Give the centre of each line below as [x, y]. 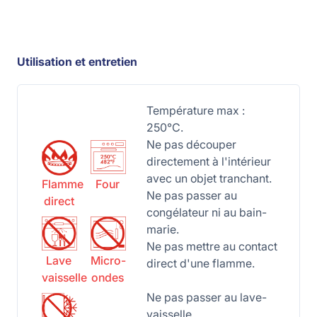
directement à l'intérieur [208, 161]
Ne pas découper [191, 144]
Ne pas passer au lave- [206, 297]
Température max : [195, 110]
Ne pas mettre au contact [212, 246]
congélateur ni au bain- [206, 212]
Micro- [108, 260]
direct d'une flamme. [200, 263]
